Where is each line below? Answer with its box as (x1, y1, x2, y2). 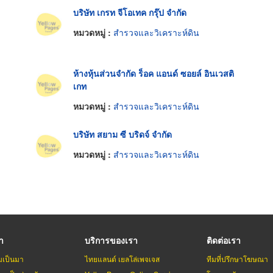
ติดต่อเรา (207, 234, 241, 247)
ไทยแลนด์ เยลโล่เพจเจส (85, 253, 160, 264)
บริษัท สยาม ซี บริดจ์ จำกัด (73, 127, 172, 140)
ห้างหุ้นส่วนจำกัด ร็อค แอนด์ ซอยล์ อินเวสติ (73, 66, 234, 79)
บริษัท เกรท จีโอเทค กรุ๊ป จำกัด (73, 5, 186, 18)
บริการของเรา (85, 234, 138, 247)
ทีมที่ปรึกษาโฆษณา (207, 253, 268, 264)
